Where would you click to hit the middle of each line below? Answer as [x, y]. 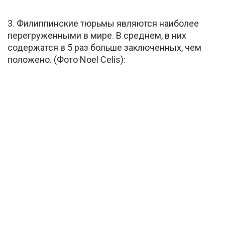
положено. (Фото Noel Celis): [67, 59]
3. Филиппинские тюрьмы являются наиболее [103, 23]
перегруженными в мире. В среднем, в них [97, 35]
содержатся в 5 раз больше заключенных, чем [104, 47]
